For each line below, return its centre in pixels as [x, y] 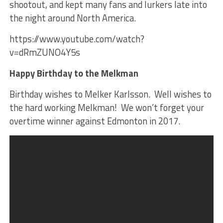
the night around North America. [72, 18]
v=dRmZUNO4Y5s [45, 52]
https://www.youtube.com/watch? [77, 39]
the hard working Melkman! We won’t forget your [107, 108]
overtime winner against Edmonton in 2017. [95, 121]
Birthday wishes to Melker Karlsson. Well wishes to [110, 94]
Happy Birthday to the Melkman [74, 73]
